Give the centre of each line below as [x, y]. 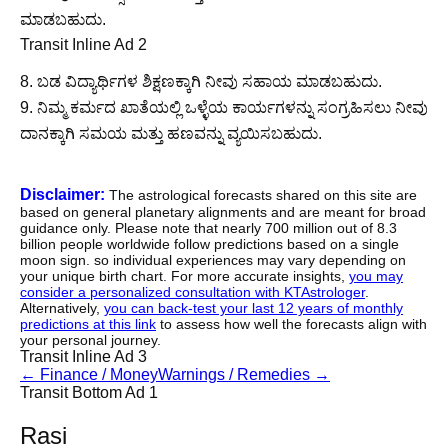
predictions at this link [88, 324]
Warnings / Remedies [234, 375]
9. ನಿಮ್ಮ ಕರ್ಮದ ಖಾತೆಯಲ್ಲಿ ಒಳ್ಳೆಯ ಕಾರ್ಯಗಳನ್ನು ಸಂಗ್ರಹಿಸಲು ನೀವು [224, 108]
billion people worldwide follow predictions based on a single [209, 244]
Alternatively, [62, 308]
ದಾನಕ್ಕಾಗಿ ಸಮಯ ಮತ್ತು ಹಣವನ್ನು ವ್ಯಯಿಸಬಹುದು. [171, 134]
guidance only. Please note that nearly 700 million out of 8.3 [208, 228]
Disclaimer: [62, 195]
